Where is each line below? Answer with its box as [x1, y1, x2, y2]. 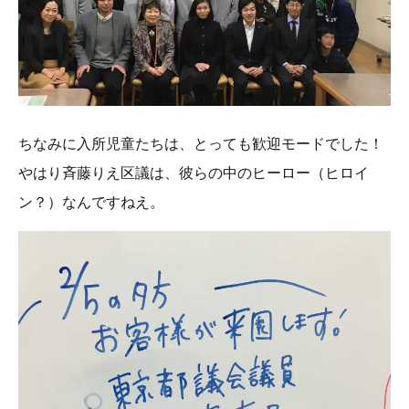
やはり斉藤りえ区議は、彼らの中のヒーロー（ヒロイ [18, 165, 369, 182]
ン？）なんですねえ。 [18, 194, 164, 211]
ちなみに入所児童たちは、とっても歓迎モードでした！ [18, 136, 383, 152]
